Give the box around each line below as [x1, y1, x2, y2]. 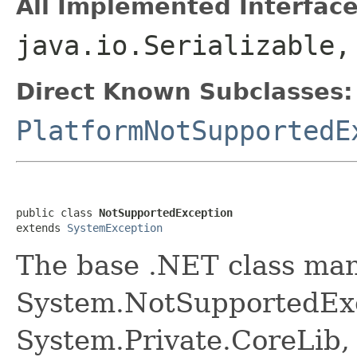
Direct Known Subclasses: [16, 77, 353, 105]
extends [16, 221, 67, 234]
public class [16, 206, 99, 219]
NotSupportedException [99, 206, 233, 219]
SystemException [67, 221, 163, 234]
